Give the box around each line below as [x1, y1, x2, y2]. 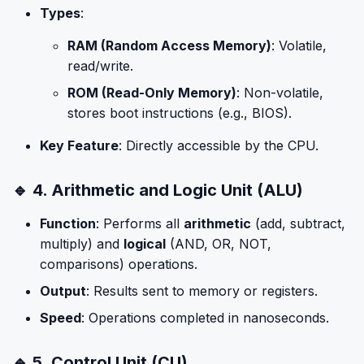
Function [40, 215, 96, 232]
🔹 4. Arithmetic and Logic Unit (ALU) [12, 180, 303, 200]
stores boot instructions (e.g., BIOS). [67, 105, 292, 121]
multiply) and [40, 236, 123, 252]
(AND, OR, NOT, [166, 236, 271, 252]
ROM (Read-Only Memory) [67, 84, 236, 101]
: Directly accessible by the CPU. [119, 137, 318, 154]
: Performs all [96, 215, 184, 232]
